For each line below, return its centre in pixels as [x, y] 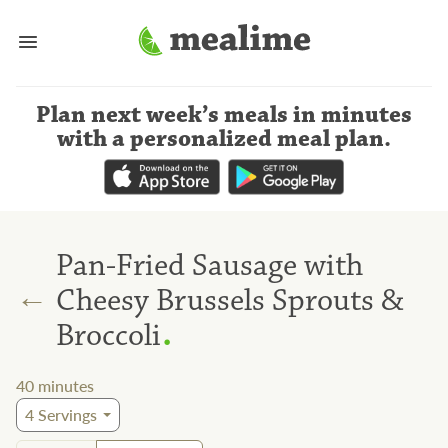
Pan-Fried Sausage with [209, 265]
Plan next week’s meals [162, 115]
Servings [65, 415]
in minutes [352, 115]
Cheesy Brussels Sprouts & [230, 300]
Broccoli [108, 335]
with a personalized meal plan [220, 139]
